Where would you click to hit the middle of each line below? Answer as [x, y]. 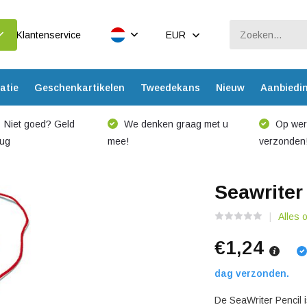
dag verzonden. [252, 273]
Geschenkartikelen [79, 87]
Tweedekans [170, 87]
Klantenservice [48, 35]
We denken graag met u [174, 124]
